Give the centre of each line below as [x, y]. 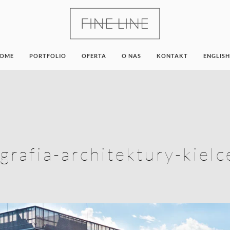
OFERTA [94, 56]
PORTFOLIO [48, 56]
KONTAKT [172, 56]
